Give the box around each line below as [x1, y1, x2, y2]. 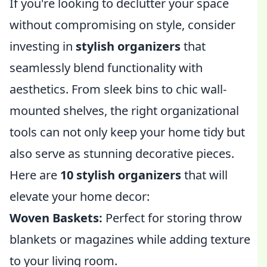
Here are [10, 167, 60, 183]
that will [181, 167, 228, 183]
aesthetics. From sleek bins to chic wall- [10, 81, 226, 97]
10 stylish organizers [60, 167, 181, 183]
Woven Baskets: [10, 210, 103, 226]
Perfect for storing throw [103, 210, 242, 226]
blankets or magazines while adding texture [10, 231, 250, 247]
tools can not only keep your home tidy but [10, 124, 245, 140]
